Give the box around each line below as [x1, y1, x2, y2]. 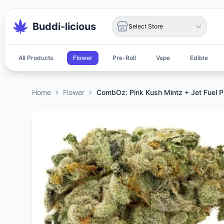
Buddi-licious [32, 20, 96, 32]
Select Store [128, 22, 163, 30]
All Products [18, 54, 53, 61]
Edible [190, 54, 208, 61]
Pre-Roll [112, 54, 136, 61]
